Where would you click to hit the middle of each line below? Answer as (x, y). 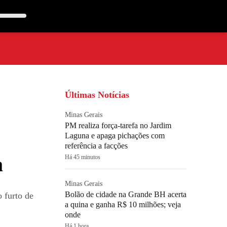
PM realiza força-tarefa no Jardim (118, 125)
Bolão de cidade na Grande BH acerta (126, 194)
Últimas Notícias (97, 95)
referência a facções (96, 146)
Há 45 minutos (83, 157)
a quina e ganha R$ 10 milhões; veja (123, 204)
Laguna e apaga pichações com (115, 136)
